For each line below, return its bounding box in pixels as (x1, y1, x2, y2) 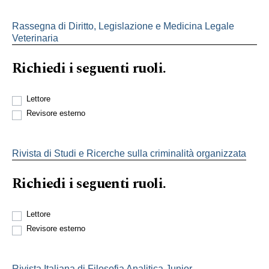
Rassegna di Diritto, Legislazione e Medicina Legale (12, 20, 234, 31)
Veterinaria (12, 32, 58, 43)
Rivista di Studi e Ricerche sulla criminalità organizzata (12, 148, 246, 159)
